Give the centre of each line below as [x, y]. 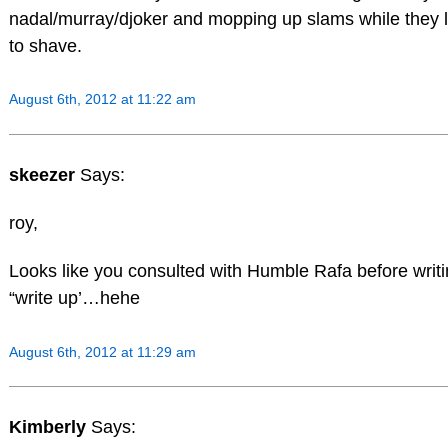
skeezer [44, 175]
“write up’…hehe [74, 297]
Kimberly [49, 427]
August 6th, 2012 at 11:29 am [102, 351]
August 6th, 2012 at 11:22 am [102, 99]
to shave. [45, 45]
